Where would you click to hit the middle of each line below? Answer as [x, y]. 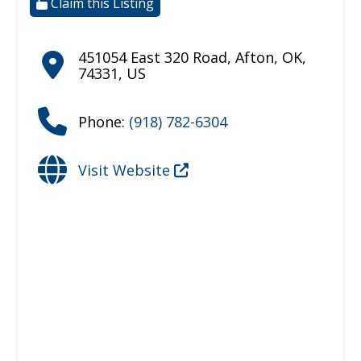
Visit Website [126, 170]
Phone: [104, 122]
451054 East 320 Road [153, 57]
